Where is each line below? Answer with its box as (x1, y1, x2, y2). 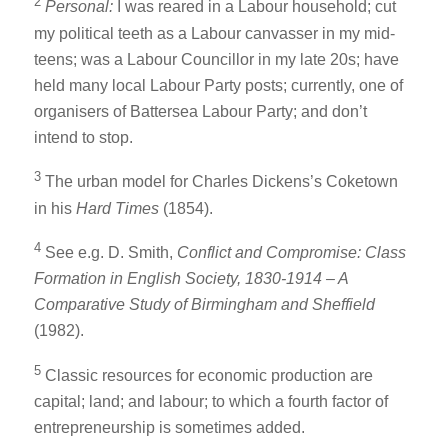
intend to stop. (33, 128, 133, 146)
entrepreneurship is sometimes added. (33, 419, 305, 437)
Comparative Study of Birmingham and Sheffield (33, 296, 375, 314)
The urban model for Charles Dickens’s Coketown (40, 173, 398, 191)
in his (33, 199, 76, 217)
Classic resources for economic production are (40, 367, 373, 385)
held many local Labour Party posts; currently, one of (33, 76, 403, 94)
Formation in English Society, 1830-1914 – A (33, 270, 348, 288)
